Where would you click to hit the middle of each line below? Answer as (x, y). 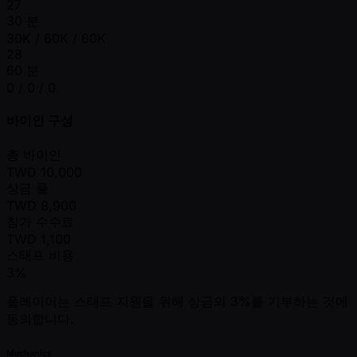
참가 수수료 (40, 222)
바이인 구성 (40, 121)
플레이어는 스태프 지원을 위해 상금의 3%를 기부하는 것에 (177, 302)
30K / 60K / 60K (56, 38)
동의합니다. (40, 319)
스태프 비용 (40, 255)
